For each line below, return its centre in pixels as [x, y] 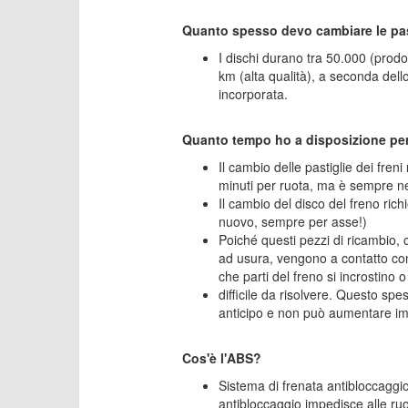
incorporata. [253, 94]
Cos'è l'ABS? [221, 358]
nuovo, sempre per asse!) [292, 221]
